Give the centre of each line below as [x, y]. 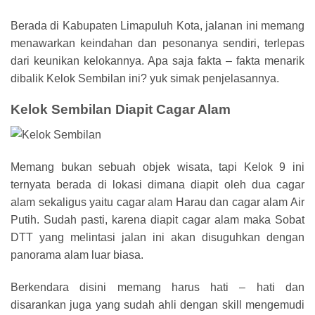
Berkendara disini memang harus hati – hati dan [157, 287]
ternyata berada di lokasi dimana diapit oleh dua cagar [157, 185]
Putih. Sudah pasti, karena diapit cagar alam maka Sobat [157, 220]
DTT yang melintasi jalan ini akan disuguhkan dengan [157, 238]
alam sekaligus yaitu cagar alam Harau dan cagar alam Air [157, 202]
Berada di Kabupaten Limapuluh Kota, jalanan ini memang [157, 25]
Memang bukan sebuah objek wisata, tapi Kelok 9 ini [157, 167]
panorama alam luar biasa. [77, 255]
